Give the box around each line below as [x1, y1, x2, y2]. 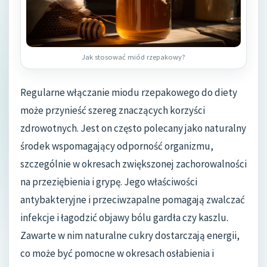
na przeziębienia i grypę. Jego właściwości [20, 175, 197, 188]
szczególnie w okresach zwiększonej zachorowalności [20, 157, 247, 170]
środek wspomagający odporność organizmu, [20, 139, 213, 153]
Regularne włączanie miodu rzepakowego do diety [20, 85, 237, 99]
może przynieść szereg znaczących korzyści [20, 103, 205, 117]
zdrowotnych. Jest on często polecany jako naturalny [20, 121, 246, 135]
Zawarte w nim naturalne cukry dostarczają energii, [20, 228, 240, 242]
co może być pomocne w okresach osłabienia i [20, 246, 214, 260]
